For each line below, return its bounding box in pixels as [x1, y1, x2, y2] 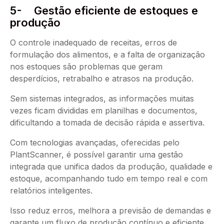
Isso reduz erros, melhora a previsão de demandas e [10, 205, 211, 216]
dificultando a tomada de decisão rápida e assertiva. [10, 117, 204, 128]
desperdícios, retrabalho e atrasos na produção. [10, 73, 193, 84]
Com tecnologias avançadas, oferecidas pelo [10, 137, 179, 148]
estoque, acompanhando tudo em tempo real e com [10, 173, 207, 184]
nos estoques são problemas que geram [10, 61, 162, 72]
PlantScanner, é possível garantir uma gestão [10, 149, 183, 160]
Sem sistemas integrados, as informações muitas [10, 93, 194, 104]
